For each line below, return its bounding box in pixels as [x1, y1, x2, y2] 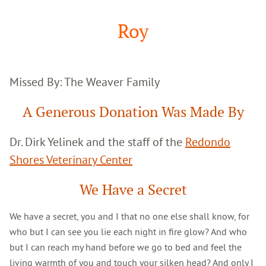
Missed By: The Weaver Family [9, 74, 160, 89]
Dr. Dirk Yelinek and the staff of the [9, 134, 185, 149]
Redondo [185, 134, 230, 149]
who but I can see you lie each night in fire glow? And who [9, 225, 247, 237]
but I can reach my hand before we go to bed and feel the [9, 240, 242, 253]
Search [9, 10, 36, 23]
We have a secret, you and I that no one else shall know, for [9, 210, 249, 222]
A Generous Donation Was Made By [22, 102, 244, 121]
